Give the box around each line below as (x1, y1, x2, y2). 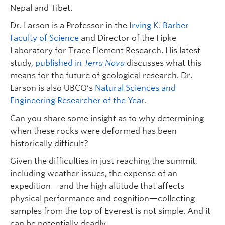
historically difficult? (10, 138, 88, 148)
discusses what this (125, 58, 201, 68)
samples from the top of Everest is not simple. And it (10, 206, 210, 216)
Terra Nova (84, 58, 125, 68)
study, (10, 58, 35, 68)
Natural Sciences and (95, 83, 176, 93)
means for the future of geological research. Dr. (10, 70, 192, 80)
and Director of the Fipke (79, 33, 176, 43)
